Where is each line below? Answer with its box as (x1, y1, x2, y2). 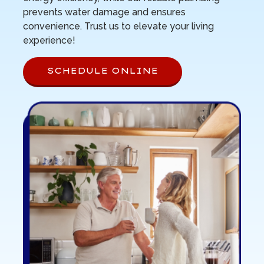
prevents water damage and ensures (22, 6, 186, 18)
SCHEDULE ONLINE (47, 65, 158, 77)
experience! (22, 34, 75, 46)
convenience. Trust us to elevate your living (22, 20, 214, 32)
